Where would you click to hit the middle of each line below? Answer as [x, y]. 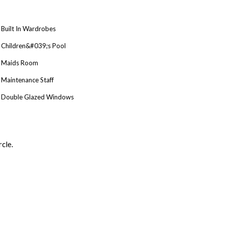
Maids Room [20, 63]
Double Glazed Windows [37, 97]
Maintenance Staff [27, 80]
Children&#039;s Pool [33, 45]
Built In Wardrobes [28, 28]
